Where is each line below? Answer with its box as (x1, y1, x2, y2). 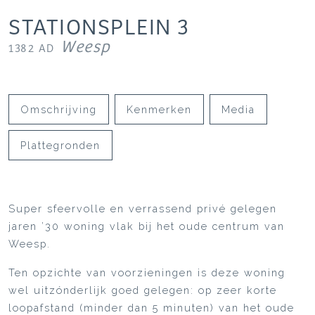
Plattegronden (20, 139, 101, 151)
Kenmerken (127, 103, 192, 115)
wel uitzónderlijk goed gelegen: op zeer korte (8, 284, 277, 296)
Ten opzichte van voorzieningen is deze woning (8, 266, 285, 278)
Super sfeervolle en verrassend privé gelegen (8, 202, 277, 214)
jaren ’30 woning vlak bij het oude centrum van (8, 220, 285, 232)
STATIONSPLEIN (8, 15, 172, 41)
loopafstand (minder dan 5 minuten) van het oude (8, 302, 295, 314)
